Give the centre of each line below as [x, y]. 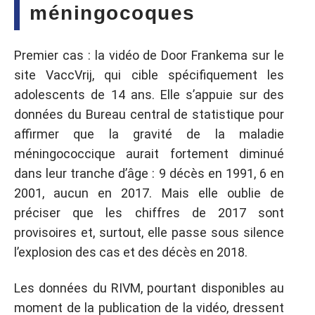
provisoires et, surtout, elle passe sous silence [149, 232]
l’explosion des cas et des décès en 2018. [131, 252]
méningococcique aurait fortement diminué [149, 154]
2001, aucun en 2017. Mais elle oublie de [149, 193]
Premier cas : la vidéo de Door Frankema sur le [149, 55]
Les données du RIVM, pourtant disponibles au [149, 288]
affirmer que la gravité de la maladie [149, 134]
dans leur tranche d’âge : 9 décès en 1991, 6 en [149, 173]
